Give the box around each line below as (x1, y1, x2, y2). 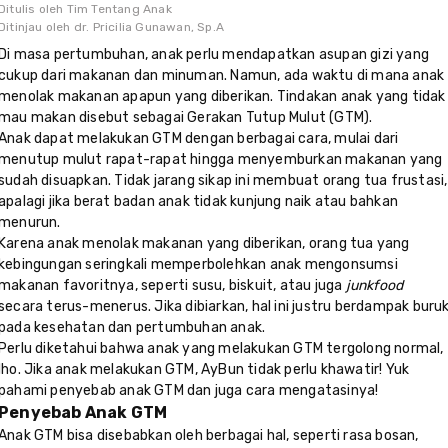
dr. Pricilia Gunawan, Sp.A (73, 20, 225, 35)
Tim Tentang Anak (66, 2, 172, 17)
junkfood (345, 277, 404, 295)
